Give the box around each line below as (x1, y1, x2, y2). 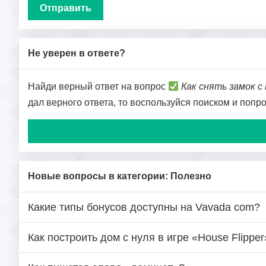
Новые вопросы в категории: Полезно (28, 171, 211, 181)
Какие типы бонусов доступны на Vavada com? (28, 201, 260, 213)
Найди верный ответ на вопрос (28, 81, 168, 91)
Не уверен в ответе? (28, 48, 125, 58)
